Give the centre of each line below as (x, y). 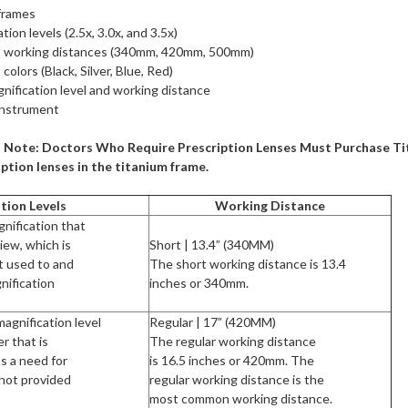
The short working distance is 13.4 (247, 263)
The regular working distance (232, 341)
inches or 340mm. (199, 282)
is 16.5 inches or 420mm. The (231, 360)
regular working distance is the (236, 379)
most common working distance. (240, 398)
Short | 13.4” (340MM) (211, 244)
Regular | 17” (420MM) (212, 321)
